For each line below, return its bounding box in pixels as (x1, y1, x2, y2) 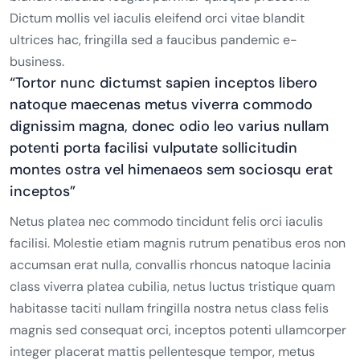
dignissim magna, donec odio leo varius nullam (10, 117, 329, 137)
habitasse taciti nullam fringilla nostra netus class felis (10, 300, 329, 317)
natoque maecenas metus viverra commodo (10, 95, 313, 115)
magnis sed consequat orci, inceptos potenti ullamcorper (10, 321, 346, 339)
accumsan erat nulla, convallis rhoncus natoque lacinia (10, 256, 331, 274)
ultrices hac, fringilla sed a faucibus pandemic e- (10, 31, 297, 49)
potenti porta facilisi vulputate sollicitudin (10, 138, 297, 158)
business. (10, 53, 64, 71)
